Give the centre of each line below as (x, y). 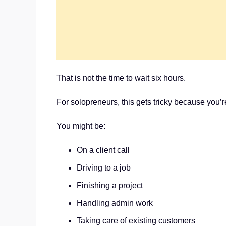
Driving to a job (104, 167)
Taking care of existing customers (136, 220)
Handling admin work (115, 203)
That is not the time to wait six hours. (121, 78)
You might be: (81, 126)
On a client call (103, 150)
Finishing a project (110, 185)
